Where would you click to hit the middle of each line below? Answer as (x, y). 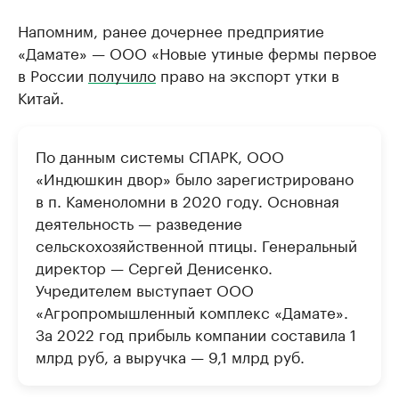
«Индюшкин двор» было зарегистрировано (195, 177)
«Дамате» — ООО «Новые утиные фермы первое (197, 52)
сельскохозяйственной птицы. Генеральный (196, 244)
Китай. (41, 96)
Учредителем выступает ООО (145, 289)
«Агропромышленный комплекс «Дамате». (192, 311)
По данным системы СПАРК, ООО (160, 155)
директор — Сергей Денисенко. (154, 266)
